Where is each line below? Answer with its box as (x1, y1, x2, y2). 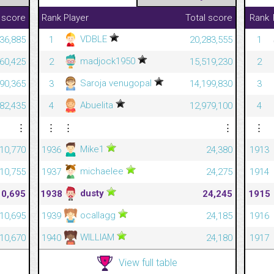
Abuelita (77, 99, 116, 111)
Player (63, 12, 89, 23)
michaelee (77, 165, 126, 177)
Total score (185, 12, 232, 23)
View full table (118, 256, 177, 268)
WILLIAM (77, 231, 117, 243)
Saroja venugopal (77, 77, 154, 89)
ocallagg (77, 209, 118, 221)
